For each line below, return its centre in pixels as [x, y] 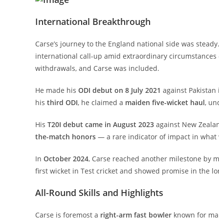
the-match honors [66, 136]
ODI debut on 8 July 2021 [120, 90]
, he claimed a [101, 102]
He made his [57, 90]
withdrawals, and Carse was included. [97, 68]
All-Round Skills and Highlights [99, 192]
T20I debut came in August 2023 [101, 124]
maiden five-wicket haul [165, 102]
